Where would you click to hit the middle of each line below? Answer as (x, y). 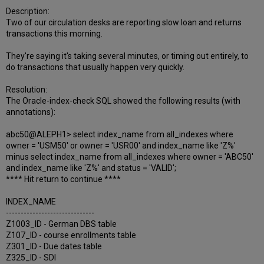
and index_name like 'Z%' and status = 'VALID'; (91, 168)
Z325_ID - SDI (31, 258)
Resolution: (27, 90)
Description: (28, 11)
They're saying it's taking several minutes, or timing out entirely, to (128, 56)
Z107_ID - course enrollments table (71, 235)
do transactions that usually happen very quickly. (95, 67)
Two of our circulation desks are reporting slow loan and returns (124, 23)
